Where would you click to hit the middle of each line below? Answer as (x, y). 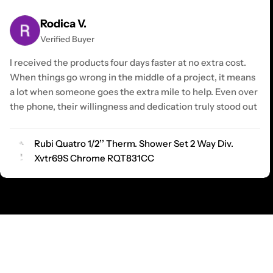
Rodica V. (63, 23)
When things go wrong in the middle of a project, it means (133, 77)
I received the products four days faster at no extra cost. (128, 62)
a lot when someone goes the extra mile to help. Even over (134, 91)
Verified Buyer (67, 39)
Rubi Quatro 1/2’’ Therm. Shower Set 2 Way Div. (134, 143)
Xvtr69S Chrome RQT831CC (94, 158)
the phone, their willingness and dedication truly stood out (133, 106)
